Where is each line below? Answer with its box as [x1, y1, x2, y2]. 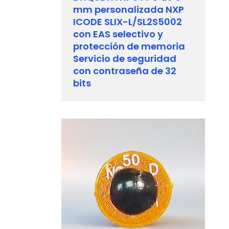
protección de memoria [73, 39, 186, 53]
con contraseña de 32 [73, 64, 177, 77]
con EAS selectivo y [73, 27, 164, 40]
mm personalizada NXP [73, 3, 185, 16]
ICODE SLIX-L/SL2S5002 [73, 15, 182, 28]
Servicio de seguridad [73, 52, 177, 65]
